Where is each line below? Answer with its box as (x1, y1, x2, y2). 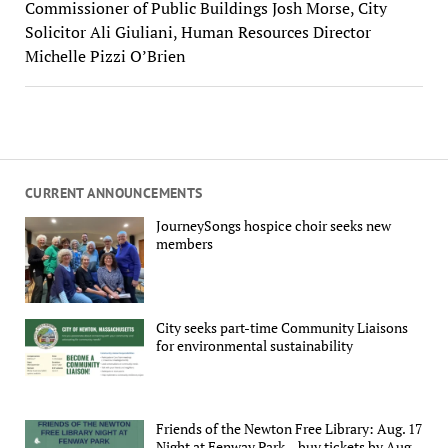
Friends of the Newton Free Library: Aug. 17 (156, 419, 423, 439)
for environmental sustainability (156, 335, 354, 355)
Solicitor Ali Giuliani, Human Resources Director (24, 20, 371, 43)
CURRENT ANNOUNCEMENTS (24, 183, 203, 202)
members (156, 234, 214, 254)
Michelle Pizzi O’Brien (24, 44, 186, 67)
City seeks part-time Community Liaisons (156, 317, 409, 337)
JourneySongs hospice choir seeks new (156, 216, 392, 236)
